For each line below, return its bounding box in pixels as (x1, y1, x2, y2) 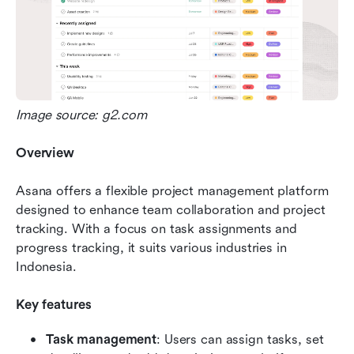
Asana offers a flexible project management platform (16, 183, 329, 199)
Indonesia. (16, 259, 77, 275)
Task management (46, 332, 157, 348)
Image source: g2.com (16, 107, 147, 123)
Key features (16, 297, 92, 313)
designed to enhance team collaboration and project (16, 202, 326, 218)
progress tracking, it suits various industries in (16, 240, 287, 256)
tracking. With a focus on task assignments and (16, 221, 298, 237)
